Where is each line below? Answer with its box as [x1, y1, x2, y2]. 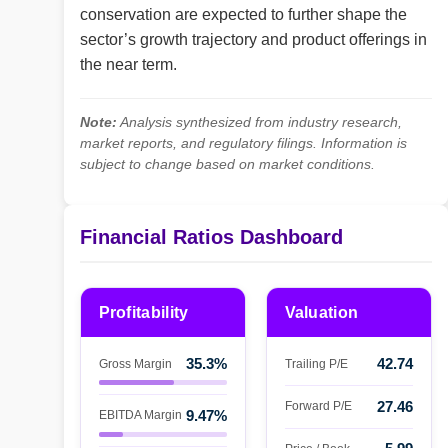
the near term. [80, 56, 177, 74]
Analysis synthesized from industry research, [117, 115, 402, 131]
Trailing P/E [284, 356, 348, 371]
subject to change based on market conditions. [80, 157, 375, 173]
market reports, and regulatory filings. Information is [80, 136, 407, 152]
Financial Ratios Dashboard [80, 226, 343, 249]
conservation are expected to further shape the [80, 6, 407, 24]
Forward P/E [284, 399, 352, 414]
